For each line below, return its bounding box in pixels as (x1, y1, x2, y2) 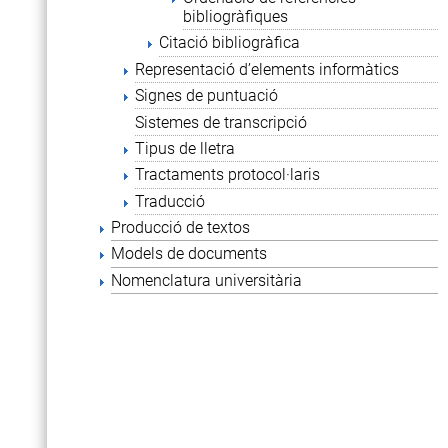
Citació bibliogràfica (159, 33, 300, 53)
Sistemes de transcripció (135, 112, 307, 132)
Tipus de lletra (135, 138, 235, 158)
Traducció (135, 191, 205, 211)
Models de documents (111, 244, 267, 264)
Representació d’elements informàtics (135, 59, 399, 79)
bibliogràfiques (183, 7, 288, 27)
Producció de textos (111, 218, 250, 238)
